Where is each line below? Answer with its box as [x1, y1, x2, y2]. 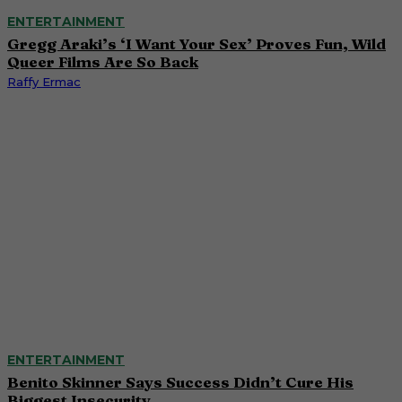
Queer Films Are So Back [7, 52, 198, 72]
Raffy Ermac [7, 74, 81, 90]
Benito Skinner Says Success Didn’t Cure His [7, 371, 354, 391]
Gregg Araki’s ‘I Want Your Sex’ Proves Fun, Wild [7, 34, 386, 54]
